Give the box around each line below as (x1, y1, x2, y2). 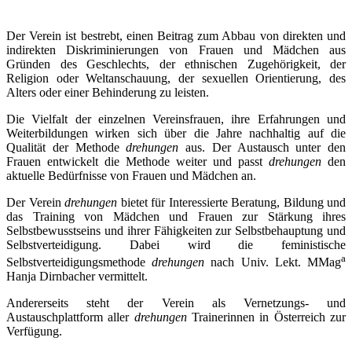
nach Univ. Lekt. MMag (204, 255, 342, 269)
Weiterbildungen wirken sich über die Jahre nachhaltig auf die (6, 126, 346, 140)
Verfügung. (6, 324, 62, 339)
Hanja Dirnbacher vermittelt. (6, 269, 148, 284)
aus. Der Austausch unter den (178, 140, 346, 154)
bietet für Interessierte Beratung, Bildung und (117, 195, 346, 209)
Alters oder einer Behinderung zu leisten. (6, 85, 209, 99)
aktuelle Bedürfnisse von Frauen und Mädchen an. (6, 168, 256, 182)
